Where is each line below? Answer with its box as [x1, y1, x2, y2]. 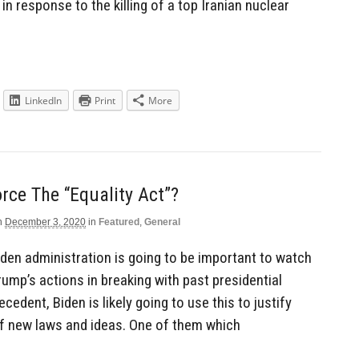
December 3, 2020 [5, 216, 86, 228]
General [144, 216, 180, 228]
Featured [99, 216, 139, 228]
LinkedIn [25, 94, 62, 108]
